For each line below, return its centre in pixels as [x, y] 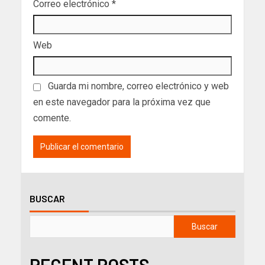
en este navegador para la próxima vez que [122, 102]
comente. [52, 118]
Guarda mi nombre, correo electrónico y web [138, 86]
